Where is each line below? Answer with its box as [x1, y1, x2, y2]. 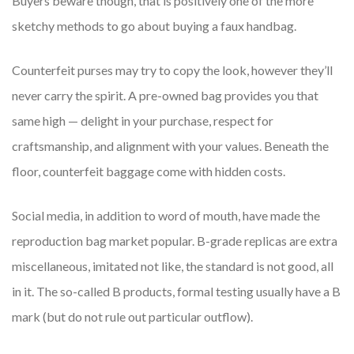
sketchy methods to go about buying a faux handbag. [12, 18, 296, 34]
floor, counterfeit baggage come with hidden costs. [12, 164, 285, 179]
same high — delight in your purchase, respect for [12, 113, 273, 129]
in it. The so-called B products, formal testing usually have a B [12, 284, 341, 299]
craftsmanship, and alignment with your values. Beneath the [12, 138, 329, 154]
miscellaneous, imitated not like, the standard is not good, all [12, 258, 333, 274]
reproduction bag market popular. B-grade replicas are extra [12, 233, 337, 249]
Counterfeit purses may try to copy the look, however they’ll [12, 62, 333, 78]
